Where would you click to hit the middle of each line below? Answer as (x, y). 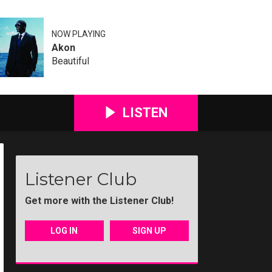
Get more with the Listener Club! (99, 201)
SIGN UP (150, 231)
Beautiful (70, 61)
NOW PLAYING (78, 34)
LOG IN (64, 231)
